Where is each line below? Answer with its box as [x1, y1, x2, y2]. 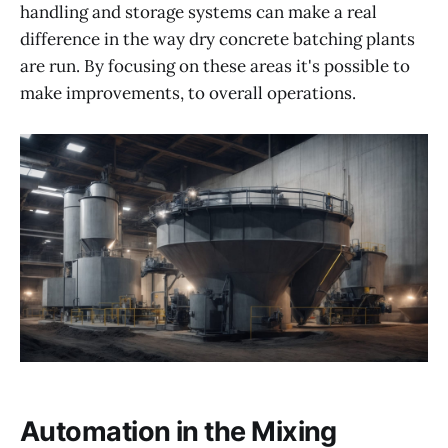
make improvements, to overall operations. [20, 81, 356, 104]
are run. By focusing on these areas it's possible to [20, 54, 410, 77]
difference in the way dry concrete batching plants [20, 27, 415, 50]
